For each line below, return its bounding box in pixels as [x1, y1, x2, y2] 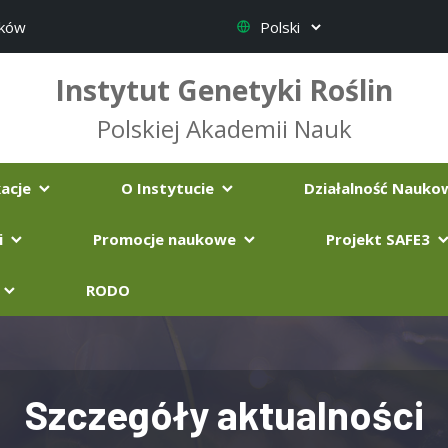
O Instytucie [121, 178, 218, 198]
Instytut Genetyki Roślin [55, 71, 393, 109]
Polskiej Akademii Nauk [96, 112, 352, 145]
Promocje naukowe [93, 229, 240, 249]
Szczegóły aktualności [24, 390, 424, 438]
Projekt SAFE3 [326, 229, 434, 249]
